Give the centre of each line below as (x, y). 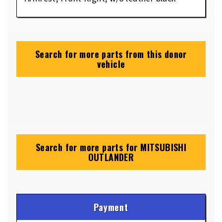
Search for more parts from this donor (111, 54)
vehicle (111, 64)
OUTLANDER (111, 157)
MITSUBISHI (164, 147)
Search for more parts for (88, 147)
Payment (111, 207)
